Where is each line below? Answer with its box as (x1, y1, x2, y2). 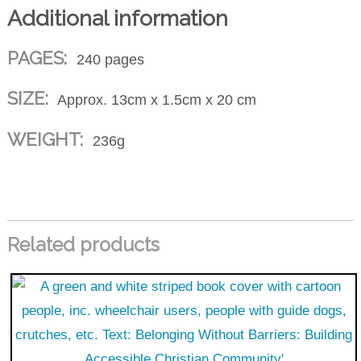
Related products (6, 234, 160, 257)
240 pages (72, 50, 144, 68)
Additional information (6, 6, 228, 31)
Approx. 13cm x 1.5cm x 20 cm (53, 91, 256, 109)
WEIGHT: (6, 128, 83, 150)
